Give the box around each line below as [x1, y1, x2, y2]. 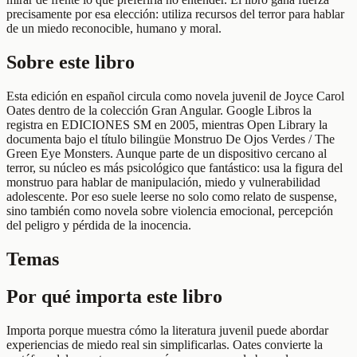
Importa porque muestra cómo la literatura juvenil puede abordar [6, 323, 328, 337]
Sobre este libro [6, 52, 135, 73]
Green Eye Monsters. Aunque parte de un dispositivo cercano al [6, 147, 327, 161]
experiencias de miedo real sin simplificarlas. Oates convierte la [6, 337, 323, 351]
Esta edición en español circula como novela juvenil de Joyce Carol [6, 89, 344, 104]
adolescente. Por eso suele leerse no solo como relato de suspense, [6, 190, 337, 204]
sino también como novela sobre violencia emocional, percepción [6, 204, 333, 218]
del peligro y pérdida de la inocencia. [6, 218, 191, 233]
